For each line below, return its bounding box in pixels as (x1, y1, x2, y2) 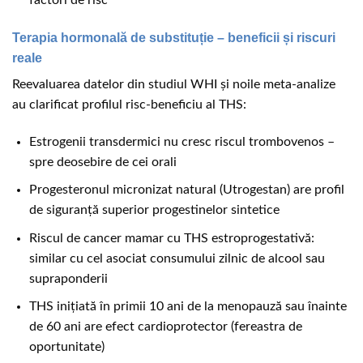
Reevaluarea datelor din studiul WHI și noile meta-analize (12, 77, 335, 91)
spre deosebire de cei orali (28, 155, 177, 169)
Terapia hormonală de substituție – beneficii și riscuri (12, 30, 335, 45)
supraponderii (28, 271, 108, 285)
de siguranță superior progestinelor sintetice (28, 203, 280, 217)
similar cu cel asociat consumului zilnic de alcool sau (28, 251, 325, 265)
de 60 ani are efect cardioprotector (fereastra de (28, 320, 302, 334)
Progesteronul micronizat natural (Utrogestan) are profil (28, 183, 344, 197)
